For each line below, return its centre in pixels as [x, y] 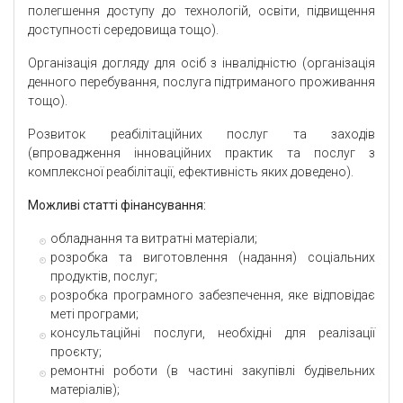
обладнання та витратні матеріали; [154, 239]
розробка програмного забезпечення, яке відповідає [213, 296]
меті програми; [94, 314]
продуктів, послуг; [104, 277]
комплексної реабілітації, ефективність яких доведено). [191, 172]
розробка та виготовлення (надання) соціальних [213, 258]
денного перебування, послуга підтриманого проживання [201, 82]
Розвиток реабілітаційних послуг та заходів [201, 134]
